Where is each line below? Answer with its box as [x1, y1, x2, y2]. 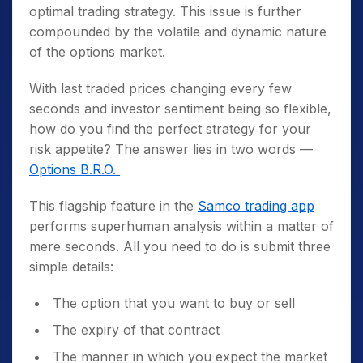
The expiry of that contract [53, 321, 220, 338]
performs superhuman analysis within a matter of [29, 217, 334, 234]
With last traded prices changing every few [29, 79, 292, 96]
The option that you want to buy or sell [53, 294, 295, 311]
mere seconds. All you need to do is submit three [29, 237, 331, 254]
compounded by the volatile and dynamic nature [29, 23, 327, 40]
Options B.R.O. [29, 160, 120, 177]
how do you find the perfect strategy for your [29, 120, 311, 137]
